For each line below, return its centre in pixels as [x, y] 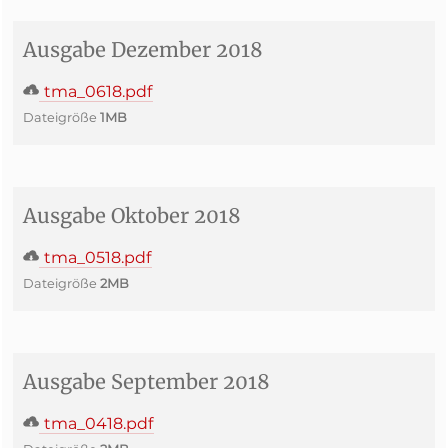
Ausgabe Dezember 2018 [143, 49]
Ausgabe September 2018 [146, 381]
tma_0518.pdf [95, 257]
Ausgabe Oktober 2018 [132, 215]
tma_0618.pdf [96, 91]
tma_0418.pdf [96, 423]
